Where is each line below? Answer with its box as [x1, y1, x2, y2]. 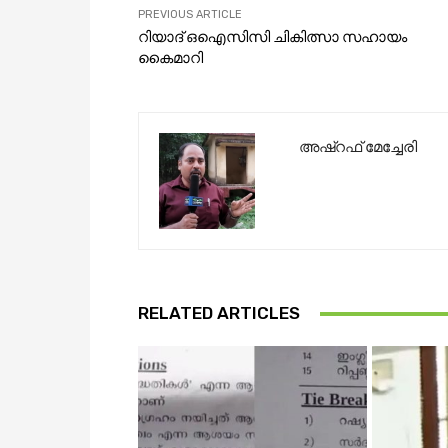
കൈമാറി [138, 49, 203, 68]
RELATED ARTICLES [138, 303, 300, 324]
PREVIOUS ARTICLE [138, 8, 242, 22]
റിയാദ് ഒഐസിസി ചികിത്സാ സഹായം [138, 28, 407, 47]
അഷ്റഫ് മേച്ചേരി [299, 138, 417, 157]
